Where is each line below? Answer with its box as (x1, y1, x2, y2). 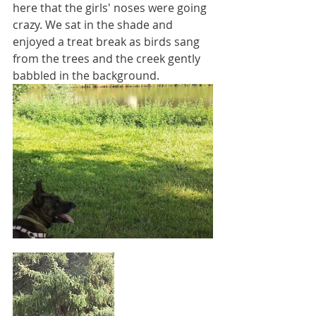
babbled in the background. (13, 68, 159, 84)
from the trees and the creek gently (13, 51, 203, 67)
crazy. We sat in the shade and (13, 17, 176, 33)
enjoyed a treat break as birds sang (13, 34, 202, 50)
